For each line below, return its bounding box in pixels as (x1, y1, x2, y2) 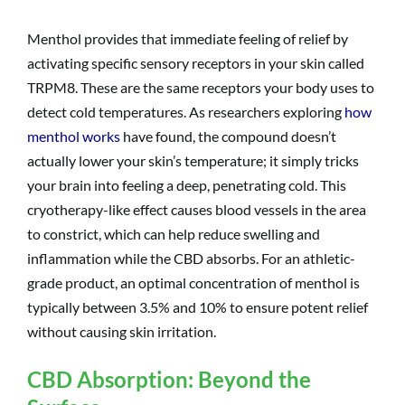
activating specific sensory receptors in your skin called (27, 53, 364, 71)
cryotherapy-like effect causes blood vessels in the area (27, 200, 366, 218)
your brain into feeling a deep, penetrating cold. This (27, 175, 346, 193)
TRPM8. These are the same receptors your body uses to (27, 78, 374, 96)
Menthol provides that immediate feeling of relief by (27, 29, 348, 47)
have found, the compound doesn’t (120, 127, 336, 145)
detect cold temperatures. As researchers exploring (27, 102, 344, 120)
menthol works (27, 127, 120, 145)
